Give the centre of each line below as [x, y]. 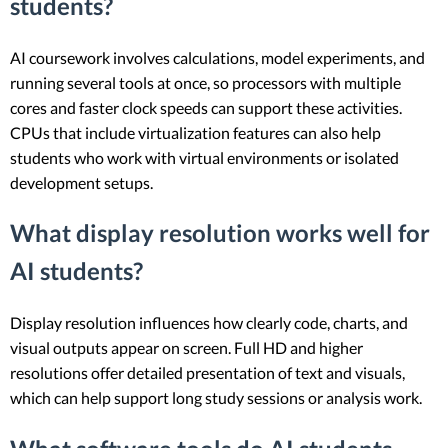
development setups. [81, 182]
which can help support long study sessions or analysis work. [216, 398]
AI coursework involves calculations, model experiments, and [217, 57]
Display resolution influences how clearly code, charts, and [209, 323]
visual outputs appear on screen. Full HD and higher [186, 348]
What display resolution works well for [220, 233]
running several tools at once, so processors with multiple [205, 82]
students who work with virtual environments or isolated [204, 157]
